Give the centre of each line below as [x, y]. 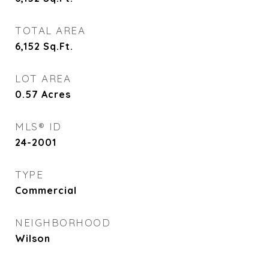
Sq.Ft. [58, 46]
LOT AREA [43, 78]
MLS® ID [38, 126]
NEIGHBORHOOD [63, 222]
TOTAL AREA [50, 30]
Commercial [46, 190]
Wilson [33, 238]
